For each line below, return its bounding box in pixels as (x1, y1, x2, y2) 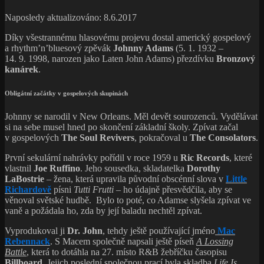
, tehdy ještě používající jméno (103, 225, 215, 236)
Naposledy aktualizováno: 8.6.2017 (5, 12, 137, 22)
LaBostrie (5, 173, 44, 184)
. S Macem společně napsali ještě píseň (50, 236, 196, 246)
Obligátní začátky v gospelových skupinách (5, 89, 128, 97)
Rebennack (5, 236, 50, 246)
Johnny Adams (113, 42, 176, 53)
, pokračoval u (134, 132, 190, 143)
